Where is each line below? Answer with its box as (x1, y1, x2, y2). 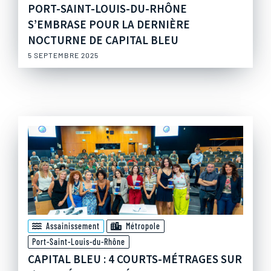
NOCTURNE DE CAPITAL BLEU (28, 33, 178, 48)
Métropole (126, 221, 160, 232)
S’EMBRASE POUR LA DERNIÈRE (28, 17, 190, 32)
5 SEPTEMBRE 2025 (28, 51, 99, 60)
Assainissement (46, 221, 100, 232)
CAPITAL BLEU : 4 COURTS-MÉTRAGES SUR (28, 252, 242, 267)
